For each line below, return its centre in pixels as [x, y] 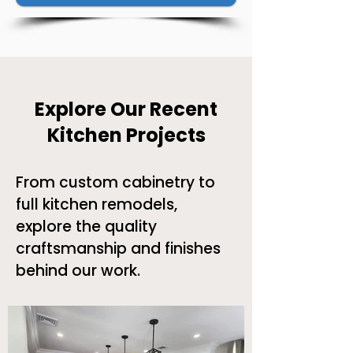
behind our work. [78, 271]
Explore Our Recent [126, 109]
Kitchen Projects [126, 135]
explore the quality [86, 227]
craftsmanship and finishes [118, 249]
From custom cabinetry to [115, 182]
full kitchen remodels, [97, 204]
